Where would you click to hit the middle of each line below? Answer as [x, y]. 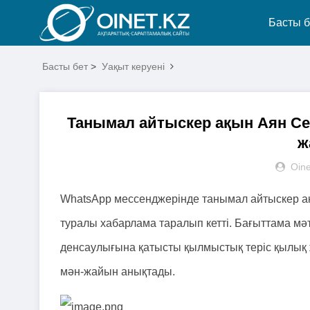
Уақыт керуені [133, 66]
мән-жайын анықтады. [119, 272]
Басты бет [65, 66]
